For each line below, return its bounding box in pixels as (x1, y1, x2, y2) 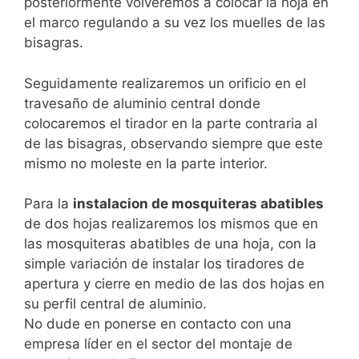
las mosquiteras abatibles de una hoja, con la (24, 236, 317, 252)
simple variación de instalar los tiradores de (24, 256, 305, 272)
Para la (24, 196, 73, 212)
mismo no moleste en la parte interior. (24, 155, 268, 171)
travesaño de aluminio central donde (24, 95, 260, 111)
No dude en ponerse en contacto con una (24, 316, 292, 333)
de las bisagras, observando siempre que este (24, 135, 323, 151)
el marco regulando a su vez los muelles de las (24, 14, 325, 31)
